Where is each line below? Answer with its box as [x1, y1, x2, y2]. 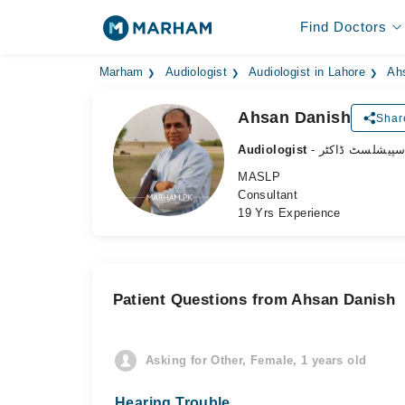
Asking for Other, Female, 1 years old [146, 353, 367, 367]
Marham [99, 66, 144, 79]
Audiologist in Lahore [249, 66, 366, 79]
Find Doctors [299, 19, 387, 34]
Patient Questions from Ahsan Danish [112, 291, 396, 308]
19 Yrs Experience [238, 206, 341, 220]
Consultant [238, 188, 298, 202]
